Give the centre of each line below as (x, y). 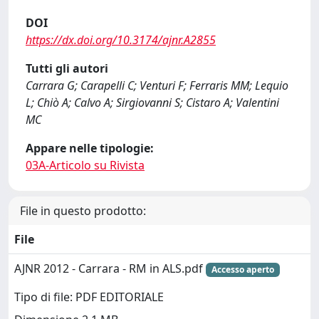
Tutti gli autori (67, 68)
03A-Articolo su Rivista (85, 165)
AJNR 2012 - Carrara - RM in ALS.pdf (110, 268)
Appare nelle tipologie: (90, 148)
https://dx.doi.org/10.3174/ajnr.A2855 (121, 40)
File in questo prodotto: (83, 211)
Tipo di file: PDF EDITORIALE (89, 297)
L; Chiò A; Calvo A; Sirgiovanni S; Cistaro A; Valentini (152, 103)
